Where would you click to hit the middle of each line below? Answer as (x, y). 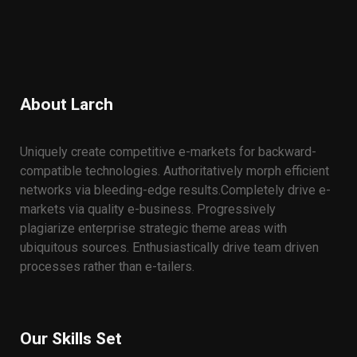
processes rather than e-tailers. (107, 267)
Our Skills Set (71, 339)
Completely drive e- (276, 190)
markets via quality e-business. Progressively (148, 209)
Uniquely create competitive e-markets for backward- (168, 152)
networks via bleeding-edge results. (120, 190)
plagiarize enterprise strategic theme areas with (153, 228)
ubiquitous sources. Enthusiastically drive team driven (169, 247)
